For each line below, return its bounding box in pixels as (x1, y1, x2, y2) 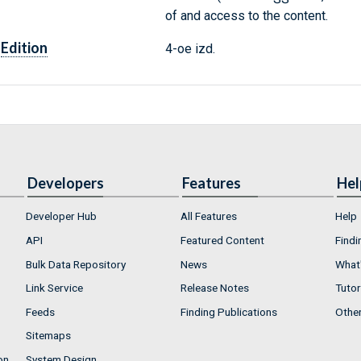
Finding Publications (180, 305, 277, 318)
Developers (27, 174, 104, 193)
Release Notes (180, 281, 249, 295)
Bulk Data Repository (26, 257, 126, 271)
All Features (180, 210, 237, 223)
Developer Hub (26, 210, 97, 223)
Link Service (26, 281, 83, 295)
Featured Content (180, 233, 264, 247)
